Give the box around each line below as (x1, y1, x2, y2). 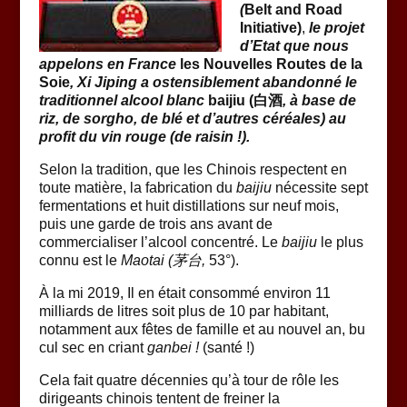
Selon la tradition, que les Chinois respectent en (38, 162, 347, 177)
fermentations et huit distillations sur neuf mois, (38, 198, 339, 213)
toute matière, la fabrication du (38, 180, 236, 195)
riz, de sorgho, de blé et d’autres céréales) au (38, 111, 346, 126)
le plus (316, 234, 363, 250)
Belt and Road (243, 2, 342, 17)
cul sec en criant (38, 340, 147, 355)
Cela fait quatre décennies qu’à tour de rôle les (38, 372, 339, 388)
